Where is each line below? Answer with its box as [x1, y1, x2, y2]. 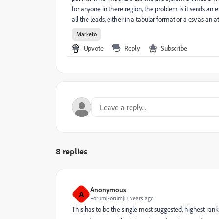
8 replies [56, 146, 87, 156]
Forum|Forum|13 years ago [90, 195, 153, 202]
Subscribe [161, 44, 187, 52]
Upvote [84, 44, 104, 52]
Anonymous [90, 185, 126, 194]
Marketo [76, 30, 97, 38]
